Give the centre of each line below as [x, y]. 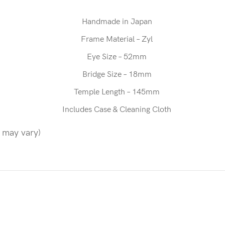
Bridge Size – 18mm [117, 75]
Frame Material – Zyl [117, 39]
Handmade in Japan [117, 22]
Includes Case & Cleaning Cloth [117, 110]
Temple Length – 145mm [117, 92]
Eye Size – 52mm [117, 57]
